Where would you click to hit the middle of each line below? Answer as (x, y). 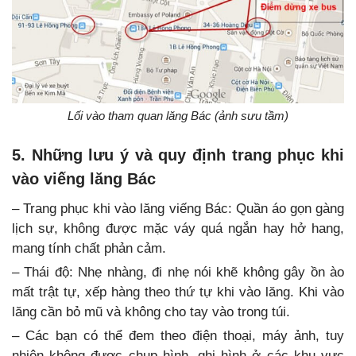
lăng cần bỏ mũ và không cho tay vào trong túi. (151, 312)
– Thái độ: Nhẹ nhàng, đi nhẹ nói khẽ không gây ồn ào (178, 273)
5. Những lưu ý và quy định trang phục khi (178, 155)
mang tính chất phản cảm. (89, 249)
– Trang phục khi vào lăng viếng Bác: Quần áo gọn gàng (178, 209)
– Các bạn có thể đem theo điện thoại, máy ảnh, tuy (178, 336)
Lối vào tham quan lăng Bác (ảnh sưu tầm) (178, 116)
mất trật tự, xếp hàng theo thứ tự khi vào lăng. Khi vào (178, 292)
